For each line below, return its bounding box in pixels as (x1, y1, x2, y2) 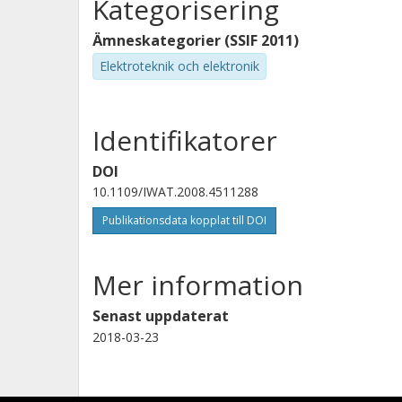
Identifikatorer (92, 121, 277, 159)
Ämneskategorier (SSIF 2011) (92, 31, 299, 50)
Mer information (92, 266, 303, 303)
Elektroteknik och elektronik (100, 57, 259, 74)
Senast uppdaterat (92, 305, 229, 326)
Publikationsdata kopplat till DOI (102, 212, 267, 228)
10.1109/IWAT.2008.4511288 (92, 182, 258, 200)
